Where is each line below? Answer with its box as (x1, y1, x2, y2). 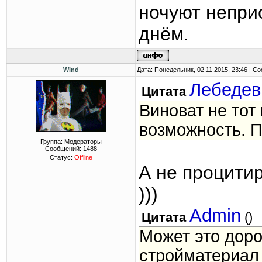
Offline (74, 154, 92, 161)
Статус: (50, 154, 74, 161)
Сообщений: (45, 145, 83, 152)
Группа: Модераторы (40, 138, 102, 145)
